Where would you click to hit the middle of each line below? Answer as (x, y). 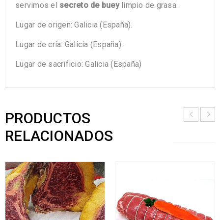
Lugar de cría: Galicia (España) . (70, 45)
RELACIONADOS (59, 136)
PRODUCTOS (48, 118)
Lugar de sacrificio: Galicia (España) (79, 64)
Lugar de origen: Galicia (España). (74, 25)
